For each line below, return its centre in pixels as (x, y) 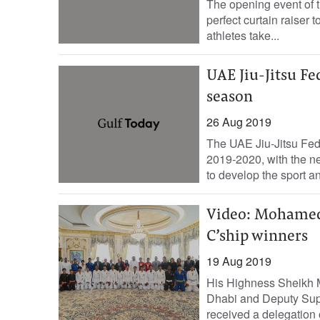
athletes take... (242, 35)
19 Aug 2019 (239, 261)
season (229, 98)
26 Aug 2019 (239, 122)
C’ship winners (257, 237)
